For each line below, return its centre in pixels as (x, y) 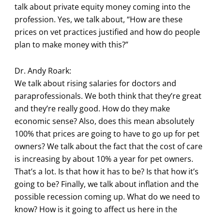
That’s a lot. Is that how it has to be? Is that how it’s (107, 171)
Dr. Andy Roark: (43, 70)
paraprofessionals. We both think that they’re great (108, 96)
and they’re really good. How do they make (92, 108)
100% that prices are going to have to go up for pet (107, 133)
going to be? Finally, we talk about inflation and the (107, 184)
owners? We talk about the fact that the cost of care (108, 146)
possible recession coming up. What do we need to (107, 196)
